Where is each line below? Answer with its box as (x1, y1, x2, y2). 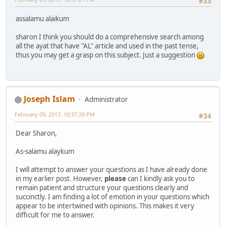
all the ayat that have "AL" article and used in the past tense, (16, 41, 199, 50)
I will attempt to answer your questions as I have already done (16, 165, 207, 175)
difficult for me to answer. (16, 210, 95, 220)
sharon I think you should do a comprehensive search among (16, 32, 204, 41)
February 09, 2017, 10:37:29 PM (15, 110, 95, 119)
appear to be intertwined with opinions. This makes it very (16, 201, 194, 211)
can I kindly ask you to (126, 174, 195, 184)
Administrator (85, 95, 128, 104)
